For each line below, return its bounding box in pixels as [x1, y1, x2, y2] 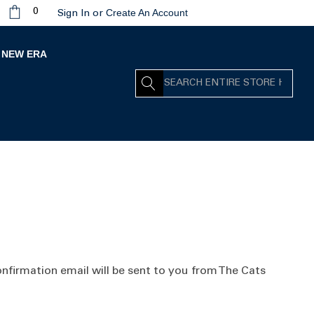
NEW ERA [1, 48, 47, 60]
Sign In [57, 8, 90, 19]
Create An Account [106, 6, 188, 18]
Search [135, 73, 172, 84]
